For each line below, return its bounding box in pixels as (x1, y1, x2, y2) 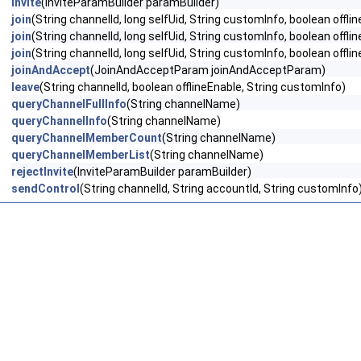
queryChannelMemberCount (11, 131, 162, 144)
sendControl (11, 182, 80, 195)
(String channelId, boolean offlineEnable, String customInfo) (39, 81, 346, 93)
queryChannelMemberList (11, 148, 150, 161)
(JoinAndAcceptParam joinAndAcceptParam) (90, 64, 326, 77)
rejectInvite (11, 165, 73, 178)
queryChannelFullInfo (11, 98, 127, 110)
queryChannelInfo (11, 114, 107, 127)
